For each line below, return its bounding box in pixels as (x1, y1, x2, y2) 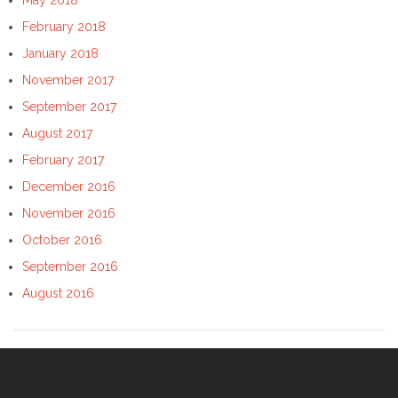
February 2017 (22, 152, 104, 167)
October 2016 (22, 232, 102, 247)
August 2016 (22, 285, 94, 300)
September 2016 (22, 259, 118, 274)
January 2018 (22, 45, 99, 60)
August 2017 (22, 125, 92, 140)
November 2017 (22, 72, 114, 87)
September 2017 (22, 99, 116, 114)
